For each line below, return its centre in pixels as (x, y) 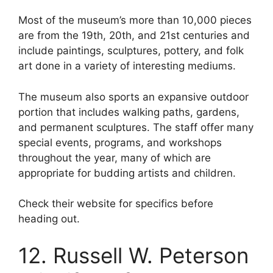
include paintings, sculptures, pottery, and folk (131, 51)
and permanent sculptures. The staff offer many (136, 127)
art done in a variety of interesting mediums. (127, 66)
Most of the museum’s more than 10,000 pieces (135, 20)
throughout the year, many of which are (115, 158)
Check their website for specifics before (116, 204)
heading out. (49, 219)
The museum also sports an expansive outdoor (133, 97)
